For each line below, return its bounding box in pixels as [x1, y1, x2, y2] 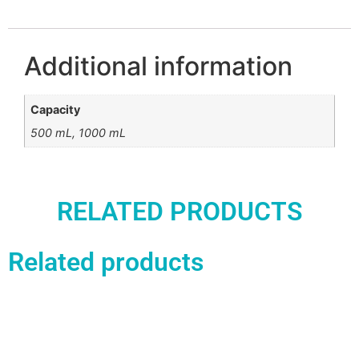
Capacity [30, 103, 81, 117]
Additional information [24, 50, 292, 83]
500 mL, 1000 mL [30, 125, 127, 139]
